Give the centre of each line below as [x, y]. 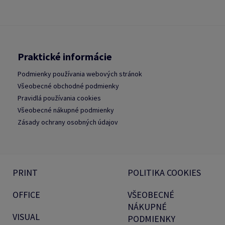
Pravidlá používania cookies [59, 98]
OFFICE [26, 194]
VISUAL [26, 216]
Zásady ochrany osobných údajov [68, 122]
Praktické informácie [65, 56]
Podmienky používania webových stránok [80, 74]
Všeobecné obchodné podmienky [68, 86]
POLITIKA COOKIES [164, 172]
